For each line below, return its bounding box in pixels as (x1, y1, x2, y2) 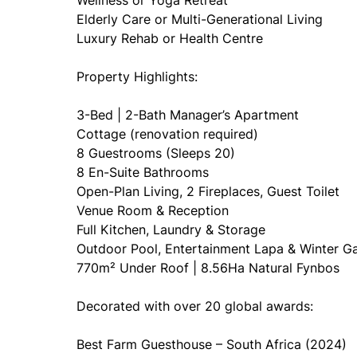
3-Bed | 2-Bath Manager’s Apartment (76, 107, 299, 123)
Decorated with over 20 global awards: (76, 298, 313, 314)
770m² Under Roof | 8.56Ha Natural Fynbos (76, 260, 339, 276)
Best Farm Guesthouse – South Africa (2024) (76, 336, 347, 352)
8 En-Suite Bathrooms (76, 164, 209, 180)
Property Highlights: (76, 69, 198, 84)
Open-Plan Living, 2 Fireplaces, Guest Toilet (76, 183, 339, 199)
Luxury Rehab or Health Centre (76, 30, 263, 46)
